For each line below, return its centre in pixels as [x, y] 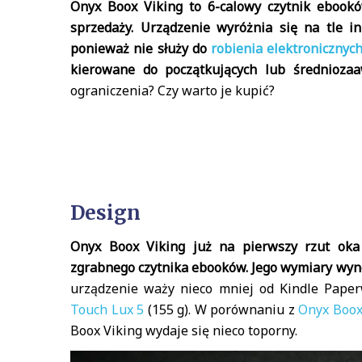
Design [105, 213]
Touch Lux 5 [107, 309]
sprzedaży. [102, 27]
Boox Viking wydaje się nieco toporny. [184, 330]
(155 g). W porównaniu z [221, 309]
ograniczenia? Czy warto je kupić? [173, 90]
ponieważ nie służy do [141, 48]
